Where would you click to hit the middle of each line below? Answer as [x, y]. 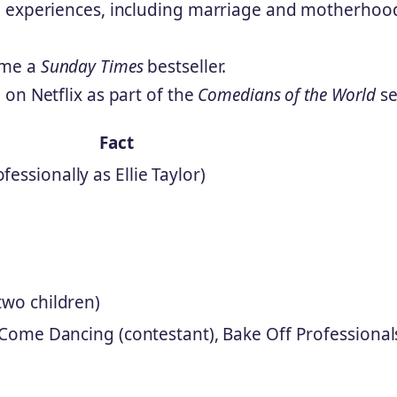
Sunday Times [92, 66]
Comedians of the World [287, 94]
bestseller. [185, 66]
